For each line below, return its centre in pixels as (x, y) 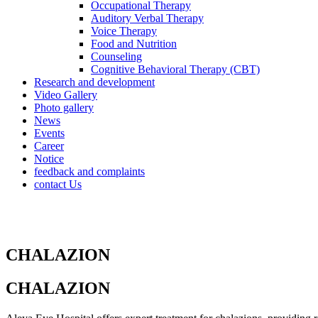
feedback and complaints (89, 171)
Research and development (94, 82)
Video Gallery (66, 95)
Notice (49, 159)
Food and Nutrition (134, 44)
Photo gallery (64, 108)
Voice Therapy (124, 31)
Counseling (116, 56)
